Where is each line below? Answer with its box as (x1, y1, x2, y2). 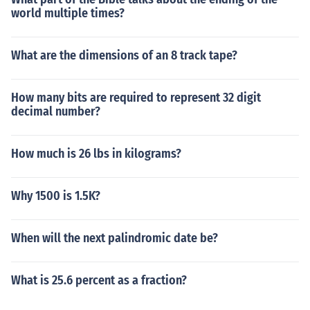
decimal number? (11, 104, 100, 119)
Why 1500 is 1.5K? (11, 188, 100, 203)
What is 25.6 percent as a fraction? (11, 273, 187, 288)
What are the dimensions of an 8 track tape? (11, 48, 237, 63)
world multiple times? (11, 6, 125, 21)
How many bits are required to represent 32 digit (11, 90, 261, 105)
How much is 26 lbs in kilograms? (11, 146, 181, 161)
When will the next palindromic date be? (11, 230, 218, 246)
